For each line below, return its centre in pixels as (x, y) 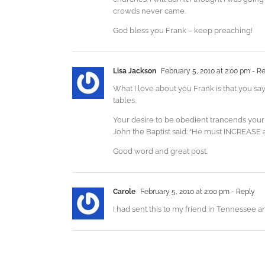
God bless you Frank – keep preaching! (183, 31)
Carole (124, 192)
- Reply (242, 192)
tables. (125, 101)
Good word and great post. (160, 151)
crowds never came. (149, 11)
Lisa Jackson (135, 71)
